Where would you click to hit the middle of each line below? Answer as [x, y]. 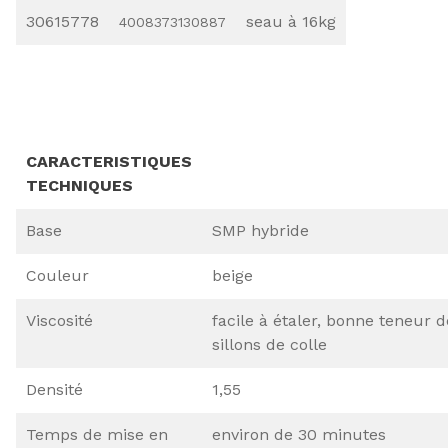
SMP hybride [260, 231]
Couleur [57, 276]
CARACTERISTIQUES [109, 162]
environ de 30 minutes [299, 435]
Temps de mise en [97, 435]
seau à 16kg [291, 22]
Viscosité [59, 321]
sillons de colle [269, 345]
